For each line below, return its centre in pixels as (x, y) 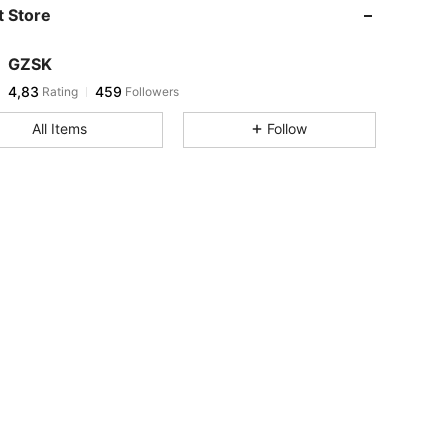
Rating (58, 91)
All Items (59, 128)
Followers (150, 91)
